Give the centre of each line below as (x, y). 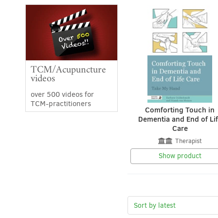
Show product (180, 156)
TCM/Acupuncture (68, 69)
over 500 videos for (62, 94)
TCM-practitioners (61, 103)
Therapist (188, 141)
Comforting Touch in (180, 110)
